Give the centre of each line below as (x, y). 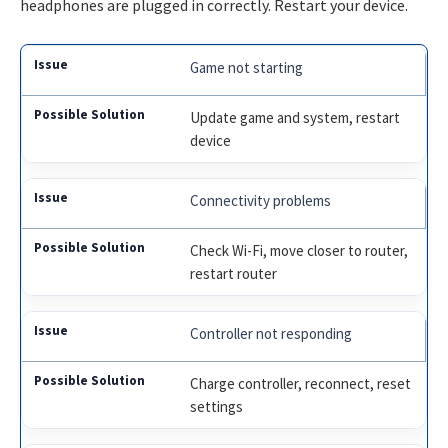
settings (217, 406)
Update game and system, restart (295, 117)
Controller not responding (271, 333)
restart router (234, 273)
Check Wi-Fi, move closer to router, (299, 250)
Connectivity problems (261, 200)
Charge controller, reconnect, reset (301, 383)
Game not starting (247, 67)
